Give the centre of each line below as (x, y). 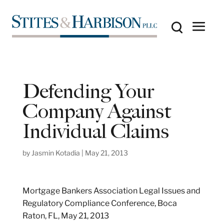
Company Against (96, 111)
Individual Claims (95, 131)
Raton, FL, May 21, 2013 (65, 215)
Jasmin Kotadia (55, 152)
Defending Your (88, 91)
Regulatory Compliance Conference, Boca (99, 203)
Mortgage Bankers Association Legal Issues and (111, 190)
